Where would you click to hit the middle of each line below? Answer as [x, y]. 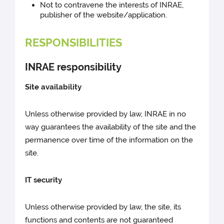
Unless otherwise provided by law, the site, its [103, 207]
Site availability [53, 87]
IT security [44, 180]
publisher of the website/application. [104, 15]
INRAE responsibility [73, 67]
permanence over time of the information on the [109, 140]
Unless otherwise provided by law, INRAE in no [106, 114]
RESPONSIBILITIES [74, 42]
